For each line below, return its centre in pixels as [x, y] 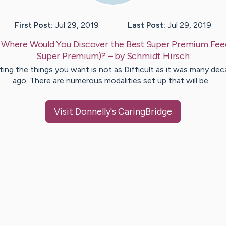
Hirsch [176, 56]
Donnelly [93, 112]
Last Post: [147, 25]
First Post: [34, 25]
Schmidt [144, 56]
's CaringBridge [141, 112]
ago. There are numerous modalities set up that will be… [113, 81]
